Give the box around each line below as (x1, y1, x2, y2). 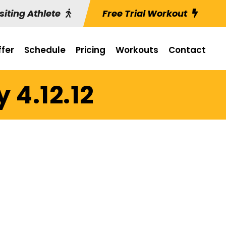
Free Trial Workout (102, 7, 187, 20)
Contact (168, 44, 206, 56)
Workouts (116, 44, 158, 56)
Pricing (76, 44, 105, 56)
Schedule (24, 44, 66, 56)
